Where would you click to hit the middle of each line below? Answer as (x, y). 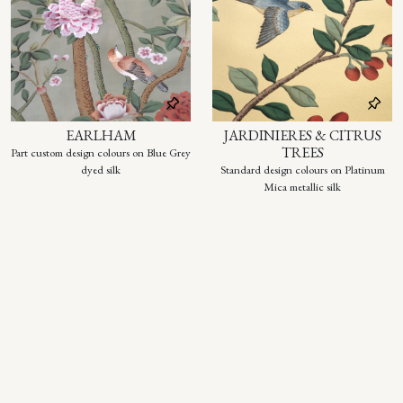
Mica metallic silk (302, 187)
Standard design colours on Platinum (302, 170)
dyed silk (101, 170)
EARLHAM (101, 136)
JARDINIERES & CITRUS (302, 136)
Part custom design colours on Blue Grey (101, 153)
